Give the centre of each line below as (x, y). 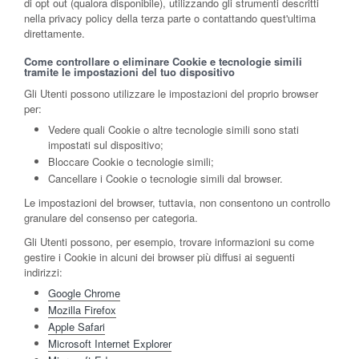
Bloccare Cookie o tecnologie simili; (131, 161)
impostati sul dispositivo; (106, 144)
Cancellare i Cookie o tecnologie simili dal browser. (165, 178)
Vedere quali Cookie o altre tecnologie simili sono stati (173, 129)
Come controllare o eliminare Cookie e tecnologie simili (163, 61)
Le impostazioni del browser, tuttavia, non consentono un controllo (177, 202)
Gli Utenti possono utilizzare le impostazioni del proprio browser (171, 93)
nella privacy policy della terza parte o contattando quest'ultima (170, 18)
